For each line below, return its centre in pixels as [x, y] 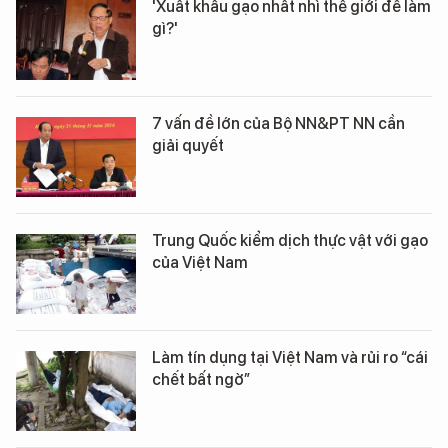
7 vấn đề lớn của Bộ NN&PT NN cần [278, 123]
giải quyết [188, 145]
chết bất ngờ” [201, 379]
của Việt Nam [200, 262]
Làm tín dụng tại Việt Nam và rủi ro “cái [290, 357]
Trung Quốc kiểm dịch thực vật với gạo [290, 240]
